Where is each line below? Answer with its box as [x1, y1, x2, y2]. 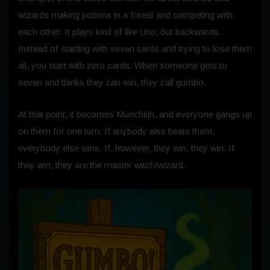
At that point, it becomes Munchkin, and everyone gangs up [18, 108, 252, 119]
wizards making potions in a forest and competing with [18, 9, 233, 20]
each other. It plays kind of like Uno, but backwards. [18, 26, 221, 37]
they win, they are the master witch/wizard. [18, 159, 186, 170]
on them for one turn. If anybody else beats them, [18, 125, 215, 136]
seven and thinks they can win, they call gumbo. [18, 77, 206, 87]
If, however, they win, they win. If [104, 142, 234, 153]
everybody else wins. [18, 142, 102, 153]
